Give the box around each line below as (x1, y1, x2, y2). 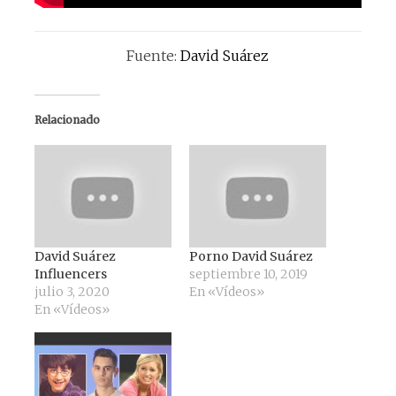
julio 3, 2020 (34, 283, 110, 300)
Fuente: (126, 46, 181, 65)
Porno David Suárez (188, 247, 313, 264)
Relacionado (34, 112, 100, 126)
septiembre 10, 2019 (188, 265, 308, 282)
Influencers (34, 265, 107, 282)
